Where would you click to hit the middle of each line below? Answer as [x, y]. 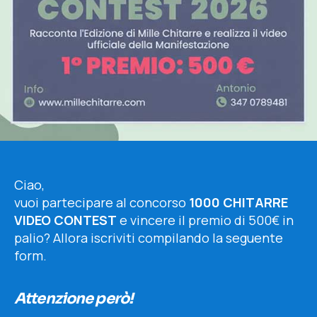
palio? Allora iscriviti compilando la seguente [149, 238]
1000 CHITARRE [238, 203]
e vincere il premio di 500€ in [205, 220]
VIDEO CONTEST [65, 220]
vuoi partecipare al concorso [102, 203]
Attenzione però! [74, 299]
